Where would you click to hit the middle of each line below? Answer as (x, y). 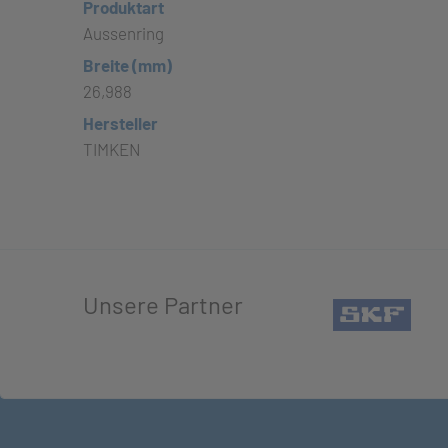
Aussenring (123, 33)
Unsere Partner (163, 304)
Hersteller (120, 123)
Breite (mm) (127, 65)
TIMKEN (112, 149)
